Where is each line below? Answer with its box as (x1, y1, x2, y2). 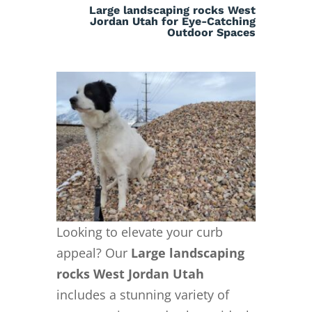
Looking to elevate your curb (56, 223, 223, 240)
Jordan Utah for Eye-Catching (90, 14, 256, 28)
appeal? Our (56, 244, 131, 261)
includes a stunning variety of (56, 286, 229, 303)
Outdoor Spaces (167, 25, 256, 39)
